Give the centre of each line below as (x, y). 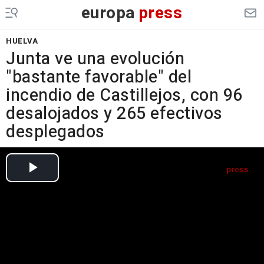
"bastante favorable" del (99, 77)
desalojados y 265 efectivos (114, 114)
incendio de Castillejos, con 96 (124, 95)
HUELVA (22, 41)
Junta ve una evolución (95, 59)
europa (108, 13)
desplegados (55, 132)
